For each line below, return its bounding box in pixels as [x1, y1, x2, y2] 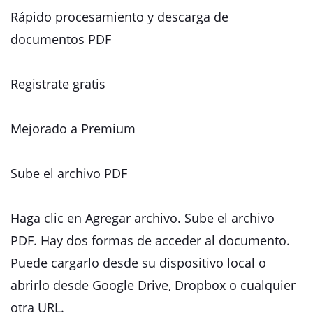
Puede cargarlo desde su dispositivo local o [10, 254, 266, 271]
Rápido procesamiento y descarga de [10, 8, 228, 25]
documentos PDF [10, 31, 111, 48]
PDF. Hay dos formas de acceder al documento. [10, 232, 290, 249]
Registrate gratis [10, 75, 105, 92]
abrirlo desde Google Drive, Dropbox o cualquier [10, 277, 296, 293]
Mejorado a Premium [10, 120, 136, 137]
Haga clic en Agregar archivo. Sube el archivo [10, 210, 275, 226]
